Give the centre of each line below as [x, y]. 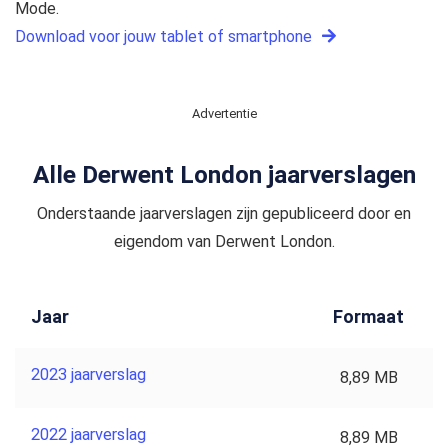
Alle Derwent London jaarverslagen [224, 175]
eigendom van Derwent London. [224, 241]
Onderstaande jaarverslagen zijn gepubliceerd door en [224, 213]
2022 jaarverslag [88, 434]
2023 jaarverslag [88, 374]
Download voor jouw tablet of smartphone [165, 37]
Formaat [369, 316]
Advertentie [224, 114]
